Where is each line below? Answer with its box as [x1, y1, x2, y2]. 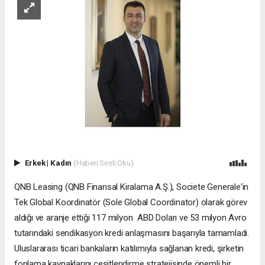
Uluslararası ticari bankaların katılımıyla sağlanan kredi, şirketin [14, 243, 244, 254]
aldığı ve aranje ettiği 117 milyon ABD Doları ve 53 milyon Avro [14, 212, 247, 223]
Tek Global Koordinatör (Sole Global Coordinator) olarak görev [14, 196, 248, 208]
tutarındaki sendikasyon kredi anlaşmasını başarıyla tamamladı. [14, 227, 250, 238]
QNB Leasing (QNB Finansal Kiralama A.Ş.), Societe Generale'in [14, 181, 249, 192]
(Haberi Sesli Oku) [73, 157, 134, 167]
